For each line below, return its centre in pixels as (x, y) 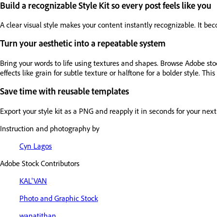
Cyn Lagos (36, 146)
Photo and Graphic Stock (59, 198)
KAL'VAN (33, 180)
